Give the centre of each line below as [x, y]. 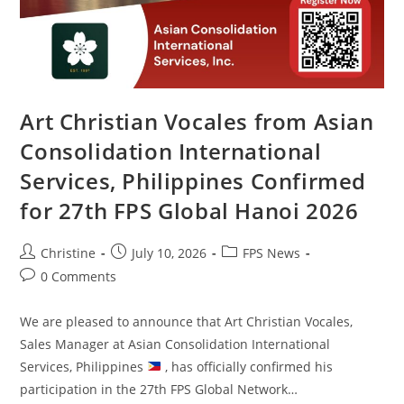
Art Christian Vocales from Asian [197, 121]
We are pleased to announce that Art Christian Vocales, [187, 321]
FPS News [272, 252]
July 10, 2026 [170, 252]
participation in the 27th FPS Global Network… [159, 389]
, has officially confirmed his [248, 366]
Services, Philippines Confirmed [193, 180]
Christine [69, 252]
